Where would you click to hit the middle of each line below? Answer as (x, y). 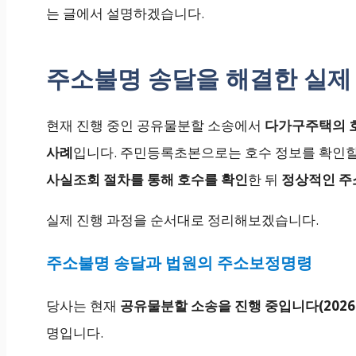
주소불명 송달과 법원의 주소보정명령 (179, 263)
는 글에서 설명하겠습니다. (125, 14)
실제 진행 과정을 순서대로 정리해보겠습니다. (182, 220)
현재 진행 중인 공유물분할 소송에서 (155, 126)
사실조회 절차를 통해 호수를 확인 (147, 180)
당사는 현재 (83, 306)
